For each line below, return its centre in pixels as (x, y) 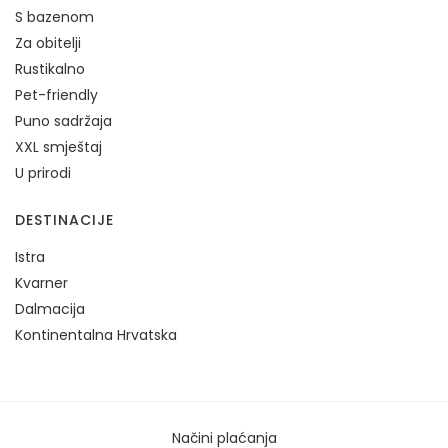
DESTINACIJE (64, 220)
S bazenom (54, 17)
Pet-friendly (56, 95)
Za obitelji (48, 43)
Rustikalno (50, 69)
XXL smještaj (58, 147)
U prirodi (43, 173)
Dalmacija (50, 309)
